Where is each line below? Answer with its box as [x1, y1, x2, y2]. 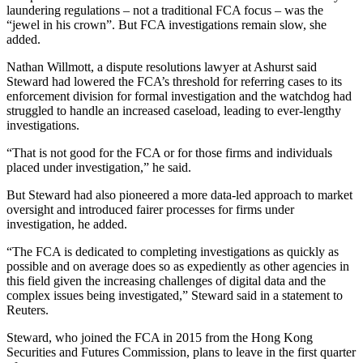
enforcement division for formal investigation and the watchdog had [6, 89, 352, 104]
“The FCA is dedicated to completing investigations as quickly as [6, 245, 339, 259]
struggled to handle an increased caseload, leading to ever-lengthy [6, 104, 341, 118]
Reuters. [6, 303, 49, 318]
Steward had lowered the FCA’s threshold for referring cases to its [6, 75, 342, 89]
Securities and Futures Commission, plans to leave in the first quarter [6, 345, 356, 360]
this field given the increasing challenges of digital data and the [6, 274, 326, 288]
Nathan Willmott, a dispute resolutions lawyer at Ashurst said [6, 60, 317, 75]
